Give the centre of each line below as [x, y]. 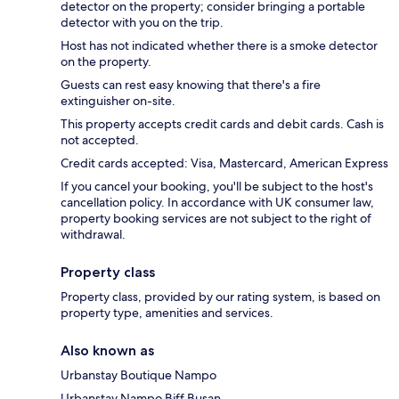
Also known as [107, 351]
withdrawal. [93, 235]
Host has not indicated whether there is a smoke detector [219, 46]
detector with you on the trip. [142, 23]
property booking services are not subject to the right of [216, 219]
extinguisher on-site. [118, 101]
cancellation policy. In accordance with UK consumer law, [217, 203]
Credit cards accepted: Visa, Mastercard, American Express [224, 163]
